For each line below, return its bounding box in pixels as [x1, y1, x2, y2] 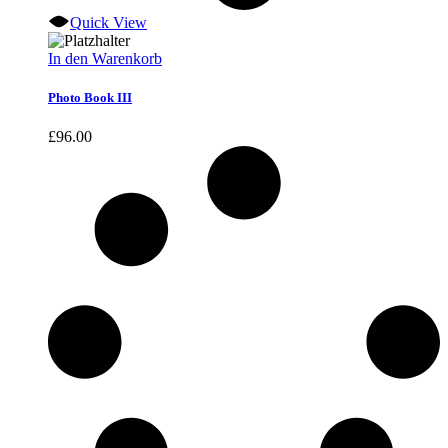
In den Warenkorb [48, 50, 162, 68]
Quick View [70, 14, 148, 32]
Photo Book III [48, 90, 132, 106]
